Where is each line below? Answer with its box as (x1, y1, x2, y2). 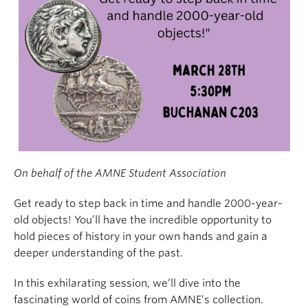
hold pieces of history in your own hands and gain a (14, 230, 267, 243)
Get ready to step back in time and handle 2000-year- (14, 197, 283, 210)
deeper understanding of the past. (14, 247, 183, 259)
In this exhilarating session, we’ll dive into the (14, 277, 241, 289)
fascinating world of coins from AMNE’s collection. (14, 294, 263, 306)
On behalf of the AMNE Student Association (14, 167, 226, 179)
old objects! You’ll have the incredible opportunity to (14, 214, 272, 226)
